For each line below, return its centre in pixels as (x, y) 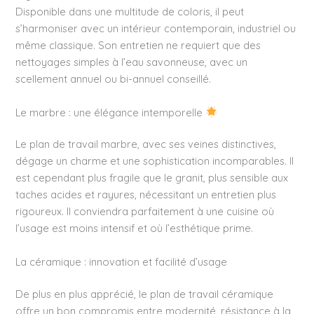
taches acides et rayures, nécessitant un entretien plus (146, 195)
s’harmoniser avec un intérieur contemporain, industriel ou (156, 29)
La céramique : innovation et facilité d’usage (122, 261)
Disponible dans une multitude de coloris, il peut (130, 12)
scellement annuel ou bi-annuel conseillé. (114, 79)
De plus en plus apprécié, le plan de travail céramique (145, 294)
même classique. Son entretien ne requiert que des (138, 46)
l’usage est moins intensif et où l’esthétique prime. (135, 228)
